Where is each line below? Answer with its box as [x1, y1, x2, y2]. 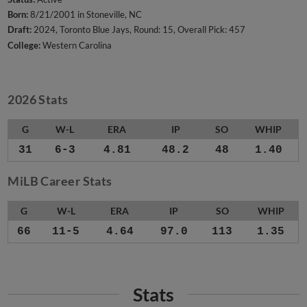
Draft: [8, 24, 32, 36]
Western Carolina [40, 39, 112, 51]
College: [8, 39, 41, 51]
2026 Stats [8, 92, 69, 108]
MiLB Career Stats [8, 173, 112, 189]
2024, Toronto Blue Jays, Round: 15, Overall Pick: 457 [32, 24, 246, 36]
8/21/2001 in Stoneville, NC [28, 9, 143, 21]
